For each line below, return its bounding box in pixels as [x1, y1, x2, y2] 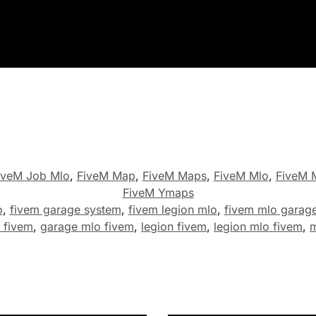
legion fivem [141, 219, 207, 233]
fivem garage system [9, 202, 121, 217]
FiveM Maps [142, 168, 207, 183]
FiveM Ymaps [122, 185, 194, 200]
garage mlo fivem [40, 219, 134, 233]
